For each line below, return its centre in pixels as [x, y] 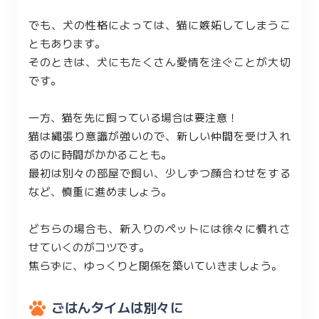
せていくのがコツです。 [89, 247]
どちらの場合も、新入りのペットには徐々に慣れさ [159, 228]
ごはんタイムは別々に [117, 307]
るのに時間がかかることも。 [100, 154]
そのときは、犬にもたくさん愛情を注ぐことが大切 [159, 62]
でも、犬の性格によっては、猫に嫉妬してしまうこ [159, 25]
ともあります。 [67, 43]
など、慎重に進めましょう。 [100, 191]
